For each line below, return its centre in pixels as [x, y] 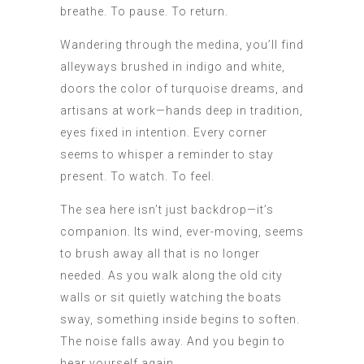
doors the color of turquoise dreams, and [182, 89]
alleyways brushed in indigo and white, [173, 67]
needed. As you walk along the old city [171, 276]
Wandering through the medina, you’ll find [182, 45]
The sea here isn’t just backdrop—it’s [167, 210]
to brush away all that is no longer [160, 254]
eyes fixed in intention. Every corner [164, 133]
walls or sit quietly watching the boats [171, 298]
